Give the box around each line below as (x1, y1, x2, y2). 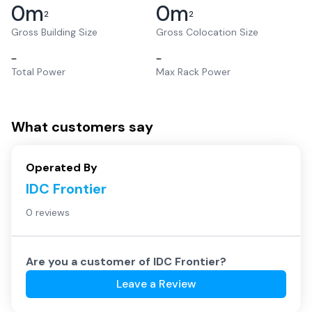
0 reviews (26, 206, 70, 219)
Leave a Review (116, 276, 196, 291)
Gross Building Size (11, 26, 97, 38)
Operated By (26, 160, 97, 175)
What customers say (11, 118, 153, 136)
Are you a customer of (26, 254, 153, 269)
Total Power (11, 65, 65, 78)
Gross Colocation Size (156, 26, 258, 38)
